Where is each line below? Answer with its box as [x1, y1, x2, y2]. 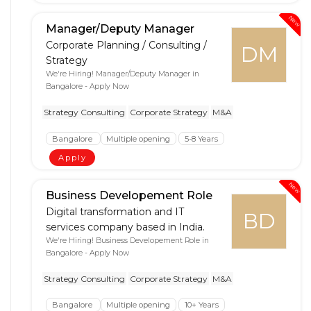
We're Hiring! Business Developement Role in [46, 235, 209, 245]
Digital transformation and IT [46, 205, 184, 218]
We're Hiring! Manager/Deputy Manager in [46, 69, 199, 79]
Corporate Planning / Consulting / [46, 39, 207, 52]
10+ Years [184, 299, 219, 310]
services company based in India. [46, 220, 205, 233]
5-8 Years [184, 133, 218, 144]
